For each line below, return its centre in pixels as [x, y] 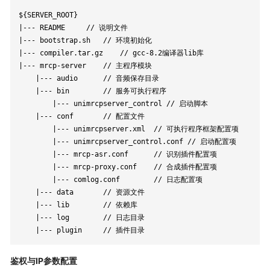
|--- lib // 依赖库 [27, 205]
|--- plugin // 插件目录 [124, 230]
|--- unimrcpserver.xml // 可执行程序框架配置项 [35, 129]
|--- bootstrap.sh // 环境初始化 [56, 40]
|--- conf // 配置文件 [27, 116]
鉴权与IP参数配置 [43, 260]
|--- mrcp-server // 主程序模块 [54, 65]
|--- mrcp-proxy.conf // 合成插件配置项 [35, 167]
